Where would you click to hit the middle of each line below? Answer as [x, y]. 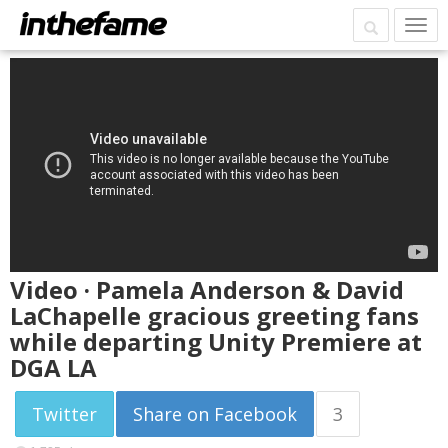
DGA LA [53, 367]
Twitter [64, 414]
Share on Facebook [215, 414]
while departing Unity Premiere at [216, 341]
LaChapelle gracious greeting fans [214, 315]
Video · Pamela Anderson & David [207, 289]
